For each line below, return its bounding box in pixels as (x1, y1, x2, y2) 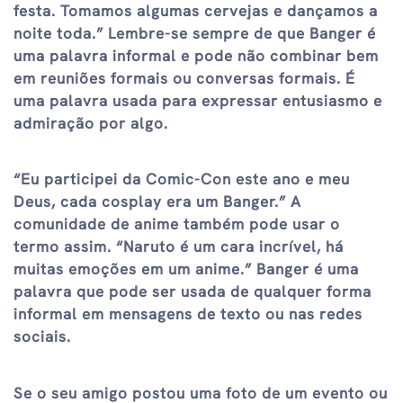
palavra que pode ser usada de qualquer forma (13, 282, 372, 302)
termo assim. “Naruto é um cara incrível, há (13, 237, 344, 257)
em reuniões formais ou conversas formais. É (13, 67, 355, 88)
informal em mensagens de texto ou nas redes (13, 304, 363, 325)
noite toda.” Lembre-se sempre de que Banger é (13, 22, 376, 43)
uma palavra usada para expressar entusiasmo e (13, 90, 382, 111)
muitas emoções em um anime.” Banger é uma (13, 259, 359, 280)
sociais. (13, 327, 71, 347)
